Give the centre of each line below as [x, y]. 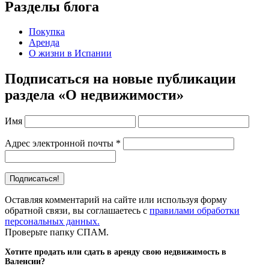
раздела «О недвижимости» [94, 95]
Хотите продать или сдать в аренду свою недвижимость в [116, 252]
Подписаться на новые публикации [120, 79]
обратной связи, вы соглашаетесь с [77, 211]
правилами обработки [195, 211]
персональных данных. [52, 222]
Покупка [47, 32]
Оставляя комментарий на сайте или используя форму [116, 200]
